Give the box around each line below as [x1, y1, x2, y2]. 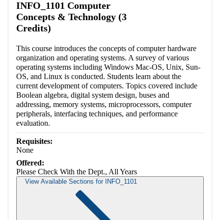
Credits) [16, 23, 51, 34]
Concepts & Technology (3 [16, 11, 127, 23]
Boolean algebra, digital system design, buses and [16, 91, 169, 100]
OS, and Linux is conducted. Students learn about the [16, 72, 181, 81]
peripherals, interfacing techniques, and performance [16, 110, 178, 118]
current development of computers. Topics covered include [16, 82, 197, 90]
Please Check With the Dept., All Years [16, 167, 137, 176]
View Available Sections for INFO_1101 [25, 178, 137, 186]
